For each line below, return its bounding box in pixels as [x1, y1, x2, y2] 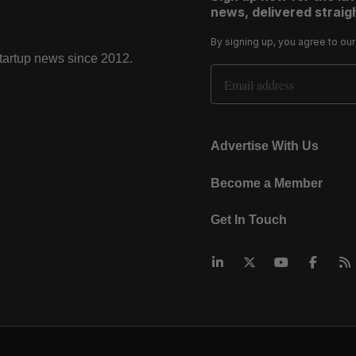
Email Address [210, 64, 289, 82]
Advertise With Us [211, 139, 319, 153]
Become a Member [211, 176, 323, 190]
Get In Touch [211, 212, 287, 226]
